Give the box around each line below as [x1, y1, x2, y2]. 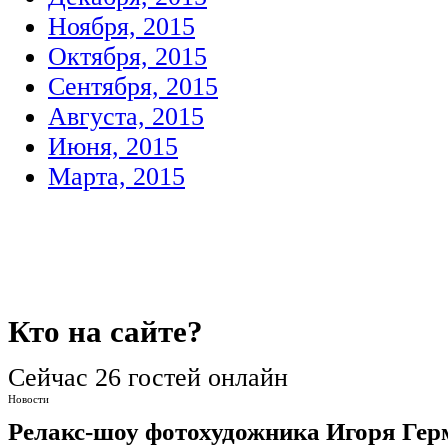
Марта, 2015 [48, 162, 185, 191]
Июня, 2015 [48, 132, 178, 161]
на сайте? [60, 314, 203, 349]
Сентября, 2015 [48, 72, 218, 101]
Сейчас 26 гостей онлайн [8, 362, 288, 392]
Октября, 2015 [48, 42, 207, 71]
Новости [8, 392, 49, 405]
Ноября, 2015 [48, 12, 195, 41]
